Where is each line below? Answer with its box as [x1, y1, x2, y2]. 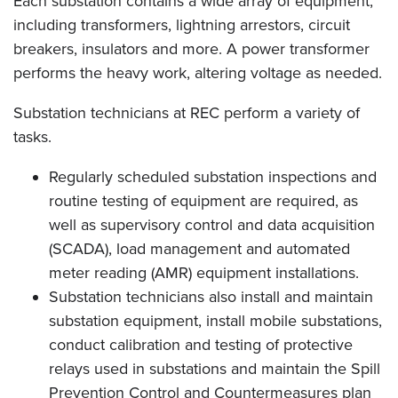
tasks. [13, 127, 52, 147]
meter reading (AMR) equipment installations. [49, 263, 359, 283]
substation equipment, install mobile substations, [49, 311, 382, 331]
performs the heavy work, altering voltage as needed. [13, 63, 382, 84]
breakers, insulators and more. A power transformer [13, 39, 370, 60]
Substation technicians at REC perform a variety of [13, 103, 360, 123]
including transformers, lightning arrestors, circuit [13, 15, 350, 36]
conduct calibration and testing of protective [49, 335, 353, 355]
